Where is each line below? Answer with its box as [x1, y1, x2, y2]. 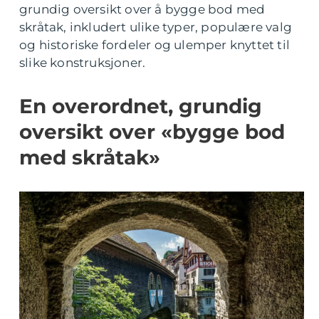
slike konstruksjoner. [19, 56, 146, 70]
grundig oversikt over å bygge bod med [19, 2, 266, 16]
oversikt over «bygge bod [19, 120, 285, 144]
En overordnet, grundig [19, 94, 262, 118]
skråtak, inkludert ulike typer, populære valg [19, 20, 293, 34]
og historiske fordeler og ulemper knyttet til [19, 38, 291, 52]
